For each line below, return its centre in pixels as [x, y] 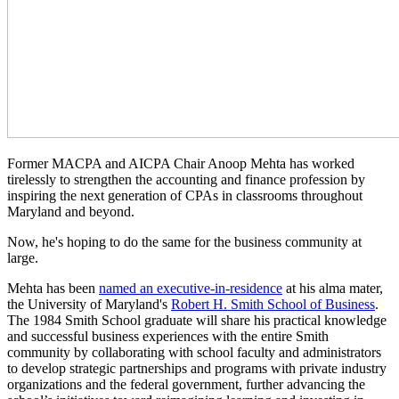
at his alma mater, [333, 288]
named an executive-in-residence [191, 288]
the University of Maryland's [89, 304]
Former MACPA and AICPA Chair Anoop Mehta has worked [181, 163]
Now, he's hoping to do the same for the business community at [184, 241]
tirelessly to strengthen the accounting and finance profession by [186, 179]
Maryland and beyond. [71, 211]
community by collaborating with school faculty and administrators [194, 352]
